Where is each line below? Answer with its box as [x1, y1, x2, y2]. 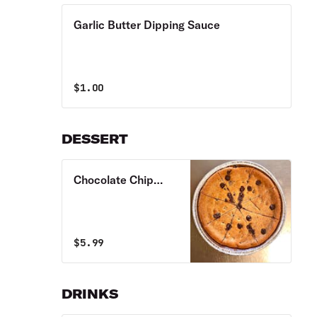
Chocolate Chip [74, 173, 154, 187]
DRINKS [62, 286, 119, 302]
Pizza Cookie [74, 190, 139, 204]
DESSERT [62, 131, 129, 147]
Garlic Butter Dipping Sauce [74, 18, 221, 32]
